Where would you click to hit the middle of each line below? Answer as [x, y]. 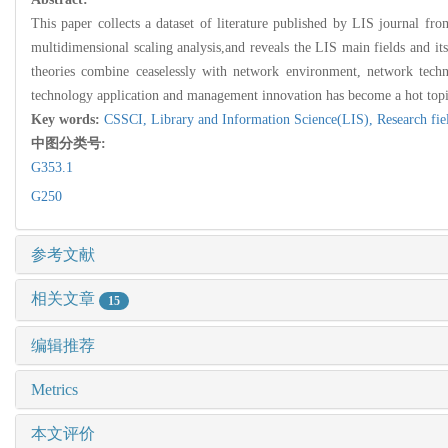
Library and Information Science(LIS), [264, 120]
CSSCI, [127, 120]
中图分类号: [70, 144]
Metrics [54, 389]
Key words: [67, 120]
